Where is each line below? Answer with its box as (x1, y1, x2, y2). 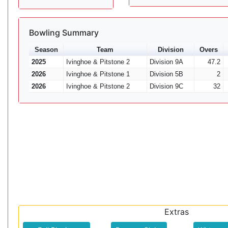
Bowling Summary (29, 27, 99, 38)
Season (34, 45, 58, 53)
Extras (164, 206, 189, 217)
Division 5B (149, 70, 183, 78)
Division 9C (149, 82, 183, 90)
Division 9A (149, 58, 183, 66)
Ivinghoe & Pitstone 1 (66, 70, 130, 78)
